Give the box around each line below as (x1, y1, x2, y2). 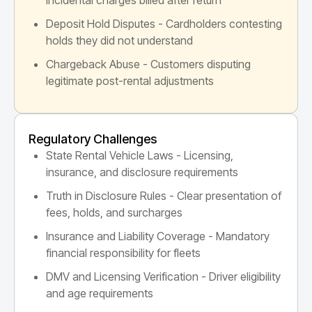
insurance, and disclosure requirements (46, 164, 238, 179)
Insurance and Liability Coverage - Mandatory (46, 228, 270, 243)
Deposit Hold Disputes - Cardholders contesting (46, 16, 282, 31)
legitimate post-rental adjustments (46, 73, 214, 88)
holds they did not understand (46, 33, 193, 47)
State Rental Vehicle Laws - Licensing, (46, 148, 233, 162)
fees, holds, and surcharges (46, 205, 182, 219)
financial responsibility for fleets (46, 245, 201, 260)
